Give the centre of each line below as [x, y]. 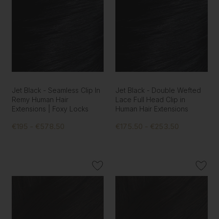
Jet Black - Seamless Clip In [56, 90]
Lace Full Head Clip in [151, 100]
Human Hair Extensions [152, 109]
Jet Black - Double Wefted [158, 90]
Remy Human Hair [40, 100]
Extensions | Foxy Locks [50, 109]
